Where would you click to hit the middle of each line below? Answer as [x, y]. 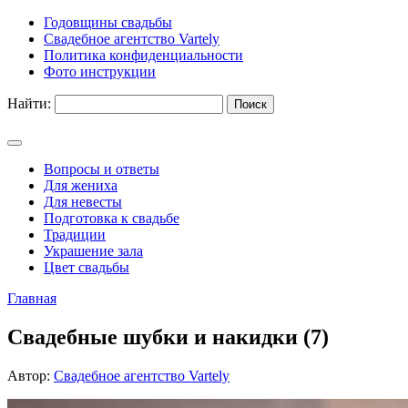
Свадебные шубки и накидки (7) [168, 337]
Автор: [31, 375]
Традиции [75, 235]
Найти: [29, 103]
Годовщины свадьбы [108, 22]
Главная [32, 298]
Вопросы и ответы [102, 169]
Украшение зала [93, 251]
